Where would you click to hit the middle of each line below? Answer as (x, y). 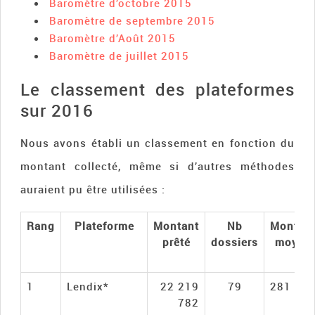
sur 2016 (57, 110)
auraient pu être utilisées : (93, 189)
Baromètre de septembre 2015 (133, 20)
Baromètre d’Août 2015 (113, 38)
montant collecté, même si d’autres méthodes (157, 166)
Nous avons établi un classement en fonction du (157, 142)
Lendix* (88, 286)
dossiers (234, 242)
